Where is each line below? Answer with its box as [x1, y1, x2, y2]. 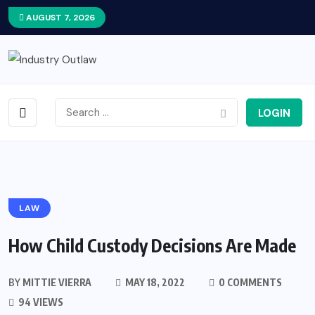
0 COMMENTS [217, 276, 282, 289]
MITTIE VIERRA [20, 276, 91, 289]
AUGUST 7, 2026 [24, 12, 95, 23]
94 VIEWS [16, 296, 63, 309]
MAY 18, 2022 [123, 276, 185, 289]
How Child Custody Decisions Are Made [8, 234, 296, 257]
